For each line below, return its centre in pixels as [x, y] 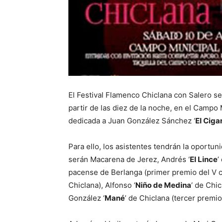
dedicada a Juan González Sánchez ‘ [132, 121]
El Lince [204, 159]
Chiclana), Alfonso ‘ [102, 185]
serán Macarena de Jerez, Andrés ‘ [129, 159]
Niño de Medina [163, 185]
